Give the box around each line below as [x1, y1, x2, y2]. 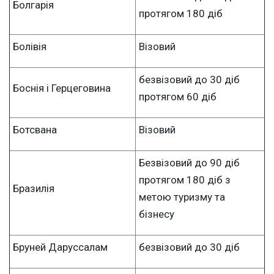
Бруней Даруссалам [13, 240, 108, 253]
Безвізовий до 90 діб [139, 156, 240, 169]
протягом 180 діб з [139, 173, 231, 186]
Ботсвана [13, 123, 57, 136]
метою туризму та [139, 190, 225, 203]
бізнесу [139, 207, 174, 220]
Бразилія [13, 182, 54, 194]
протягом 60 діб [139, 90, 217, 103]
